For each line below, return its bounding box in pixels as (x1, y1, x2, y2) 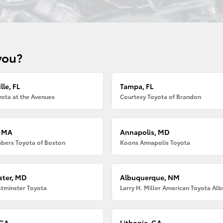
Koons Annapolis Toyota (120, 137, 191, 146)
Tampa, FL (120, 81, 154, 92)
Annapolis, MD (120, 126, 170, 137)
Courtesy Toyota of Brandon (120, 92, 202, 101)
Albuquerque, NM (120, 172, 180, 182)
